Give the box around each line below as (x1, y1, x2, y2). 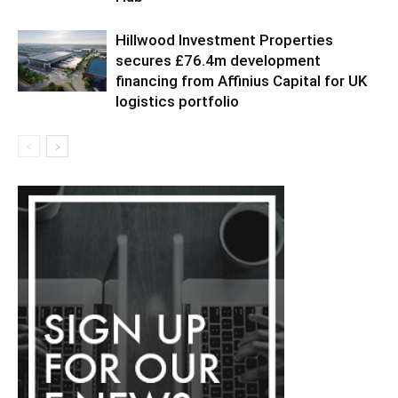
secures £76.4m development (115, 51, 321, 69)
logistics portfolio (115, 92, 239, 110)
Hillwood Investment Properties (115, 30, 333, 49)
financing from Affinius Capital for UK (115, 71, 367, 90)
